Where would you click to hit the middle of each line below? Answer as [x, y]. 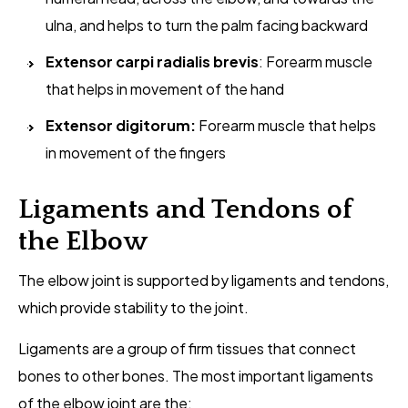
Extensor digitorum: [121, 126]
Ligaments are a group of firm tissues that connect [187, 349]
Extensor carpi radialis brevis [152, 62]
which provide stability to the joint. [135, 308]
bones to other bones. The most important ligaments [196, 376]
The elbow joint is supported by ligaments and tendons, [204, 280]
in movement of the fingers [136, 153]
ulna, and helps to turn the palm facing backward [207, 25]
